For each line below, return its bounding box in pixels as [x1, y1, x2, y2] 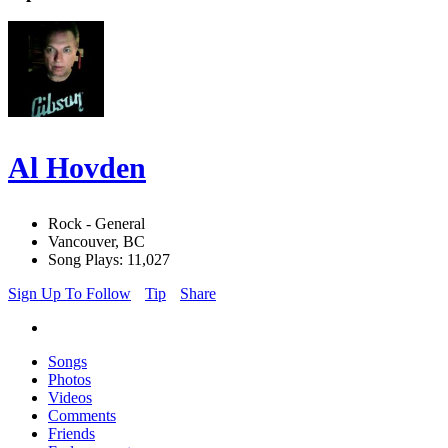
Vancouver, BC [48, 233, 145, 251]
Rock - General [48, 215, 145, 233]
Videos [48, 389, 92, 407]
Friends [48, 425, 95, 443]
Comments [48, 407, 116, 425]
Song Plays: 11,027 [48, 251, 170, 269]
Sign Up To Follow [8, 285, 131, 303]
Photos [48, 371, 91, 389]
